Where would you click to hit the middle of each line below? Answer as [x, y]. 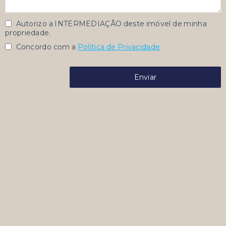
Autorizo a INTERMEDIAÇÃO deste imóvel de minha [111, 24]
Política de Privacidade [119, 47]
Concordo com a [45, 47]
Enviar [145, 77]
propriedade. [28, 33]
